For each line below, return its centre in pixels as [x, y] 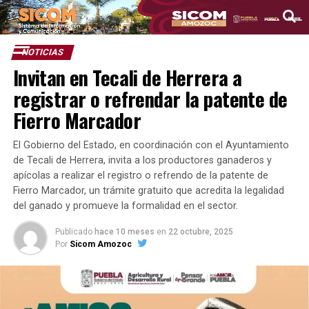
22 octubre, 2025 [200, 232]
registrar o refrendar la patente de [150, 99]
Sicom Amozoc [100, 244]
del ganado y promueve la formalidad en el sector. [125, 206]
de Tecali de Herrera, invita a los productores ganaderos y [142, 160]
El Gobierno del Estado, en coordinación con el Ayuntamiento [151, 145]
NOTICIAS [42, 52]
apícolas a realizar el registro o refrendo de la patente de [140, 176]
